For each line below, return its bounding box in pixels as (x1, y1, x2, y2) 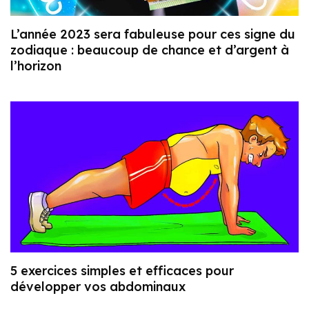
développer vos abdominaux (10, 279, 186, 295)
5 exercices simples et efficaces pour (10, 263, 234, 279)
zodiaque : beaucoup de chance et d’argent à (10, 42, 289, 59)
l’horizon (10, 58, 61, 74)
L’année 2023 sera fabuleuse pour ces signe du (10, 26, 295, 43)
